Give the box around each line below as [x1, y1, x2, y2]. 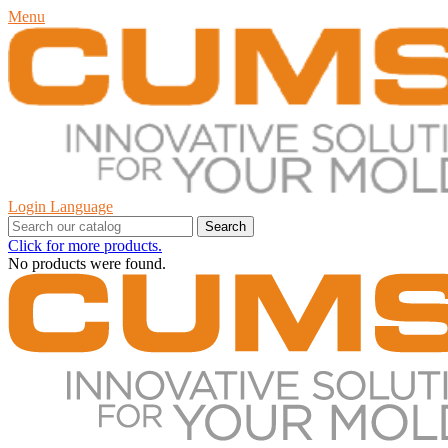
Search [205, 219, 246, 234]
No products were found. [8, 255, 166, 272]
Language [50, 198, 113, 215]
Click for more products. [8, 237, 162, 254]
